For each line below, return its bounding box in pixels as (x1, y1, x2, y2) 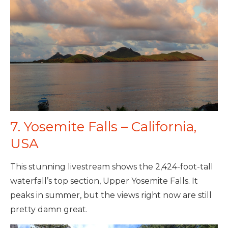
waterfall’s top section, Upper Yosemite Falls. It (10, 176, 198, 186)
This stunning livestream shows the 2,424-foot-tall (10, 161, 213, 172)
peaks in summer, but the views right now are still (10, 190, 212, 200)
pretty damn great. (10, 204, 88, 214)
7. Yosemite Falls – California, (10, 118, 196, 135)
